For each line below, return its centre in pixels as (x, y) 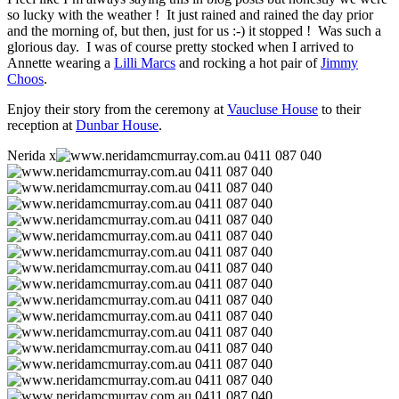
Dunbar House (117, 126)
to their (339, 110)
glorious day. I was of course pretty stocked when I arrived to (180, 47)
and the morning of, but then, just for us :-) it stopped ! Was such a (194, 31)
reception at (41, 126)
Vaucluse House (273, 110)
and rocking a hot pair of (248, 63)
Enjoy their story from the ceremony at (117, 110)
